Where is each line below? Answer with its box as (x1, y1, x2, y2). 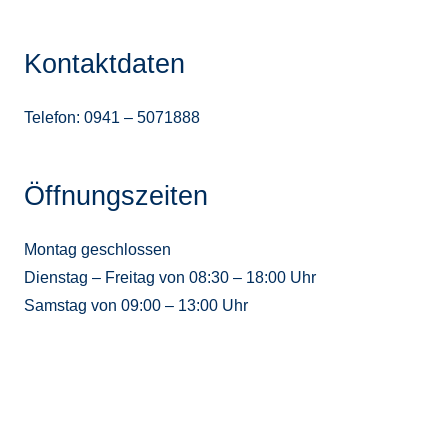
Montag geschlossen (24, 241, 171, 258)
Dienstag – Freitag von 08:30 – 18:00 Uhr (24, 269, 316, 286)
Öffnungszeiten (24, 180, 208, 211)
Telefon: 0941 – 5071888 (24, 109, 200, 126)
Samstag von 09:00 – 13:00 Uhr (24, 297, 248, 314)
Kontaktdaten (24, 48, 185, 79)
